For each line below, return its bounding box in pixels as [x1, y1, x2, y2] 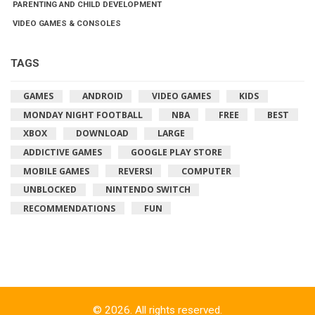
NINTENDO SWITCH [105, 184, 191, 196]
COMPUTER [181, 165, 231, 177]
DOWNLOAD [76, 127, 129, 140]
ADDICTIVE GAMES [23, 146, 103, 158]
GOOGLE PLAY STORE [131, 146, 222, 158]
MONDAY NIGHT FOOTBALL [23, 108, 143, 121]
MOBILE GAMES [23, 165, 90, 177]
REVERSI [118, 165, 153, 177]
